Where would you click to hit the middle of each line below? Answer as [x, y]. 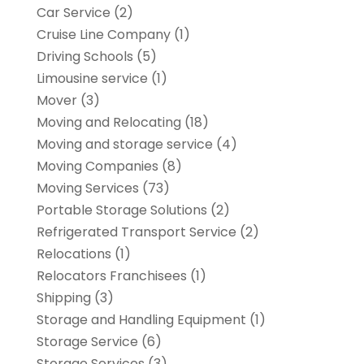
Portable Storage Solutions [121, 210]
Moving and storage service [124, 145]
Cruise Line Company [103, 35]
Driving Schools [84, 57]
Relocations [74, 254]
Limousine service [92, 79]
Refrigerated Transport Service [136, 232]
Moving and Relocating [108, 123]
